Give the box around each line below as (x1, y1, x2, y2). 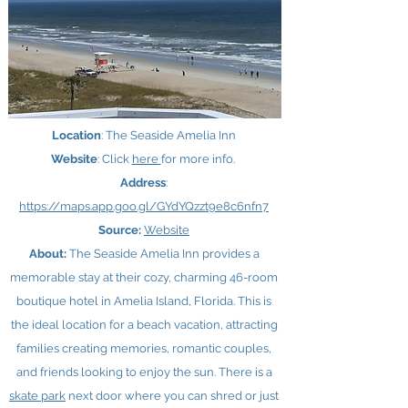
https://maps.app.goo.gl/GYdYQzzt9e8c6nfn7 (19, 199, 269, 213)
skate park (9, 389, 66, 403)
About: (28, 247, 69, 260)
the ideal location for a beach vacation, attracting (10, 318, 278, 331)
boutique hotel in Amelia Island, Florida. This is (16, 294, 271, 308)
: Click (97, 152, 132, 166)
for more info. (160, 152, 238, 166)
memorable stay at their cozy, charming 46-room (10, 270, 278, 284)
